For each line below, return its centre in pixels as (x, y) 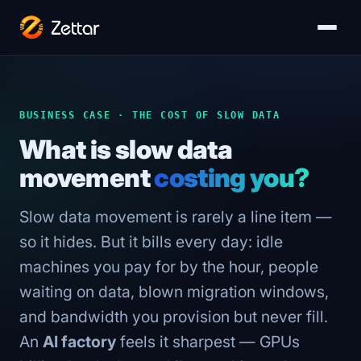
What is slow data (126, 149)
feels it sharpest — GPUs (208, 342)
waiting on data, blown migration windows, (174, 292)
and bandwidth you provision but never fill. (174, 317)
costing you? (232, 178)
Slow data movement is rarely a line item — (176, 217)
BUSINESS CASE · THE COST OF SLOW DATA (150, 115)
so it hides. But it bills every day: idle (151, 242)
